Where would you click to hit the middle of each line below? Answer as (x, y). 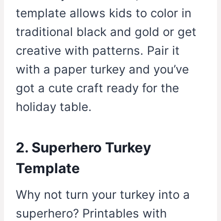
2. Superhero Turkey (83, 148)
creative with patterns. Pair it (98, 51)
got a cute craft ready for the (97, 88)
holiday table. (54, 107)
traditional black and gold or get (106, 32)
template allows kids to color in (104, 13)
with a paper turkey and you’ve (102, 70)
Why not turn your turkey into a (103, 195)
